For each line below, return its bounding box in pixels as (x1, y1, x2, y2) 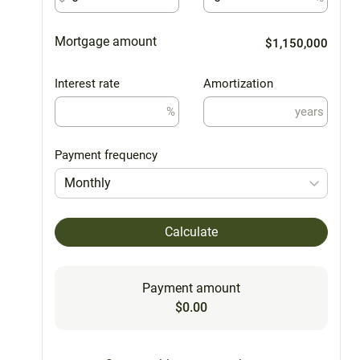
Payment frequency (55, 147, 157, 162)
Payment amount (142, 280, 240, 296)
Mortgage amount (55, 33, 157, 49)
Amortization (203, 76, 273, 91)
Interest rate (55, 76, 120, 91)
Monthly (64, 174, 112, 190)
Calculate (165, 223, 218, 239)
